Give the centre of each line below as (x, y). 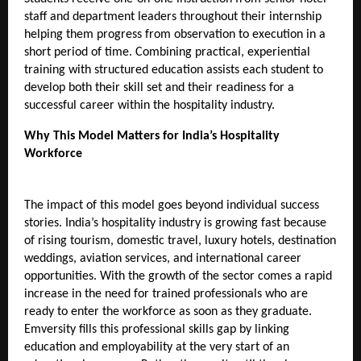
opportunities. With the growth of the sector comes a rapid (178, 276)
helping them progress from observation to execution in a (175, 34)
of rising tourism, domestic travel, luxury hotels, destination (180, 241)
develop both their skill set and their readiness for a (159, 87)
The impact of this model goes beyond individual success (172, 205)
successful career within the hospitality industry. (149, 105)
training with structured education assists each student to (174, 70)
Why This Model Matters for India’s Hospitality (152, 136)
